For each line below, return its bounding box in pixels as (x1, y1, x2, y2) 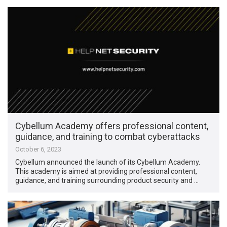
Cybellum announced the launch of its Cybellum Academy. (15, 158, 201, 166)
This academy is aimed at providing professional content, (15, 167, 198, 175)
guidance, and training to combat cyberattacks (15, 131, 201, 142)
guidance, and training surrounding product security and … (15, 176, 199, 184)
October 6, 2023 (15, 145, 62, 153)
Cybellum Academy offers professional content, (15, 120, 209, 131)
